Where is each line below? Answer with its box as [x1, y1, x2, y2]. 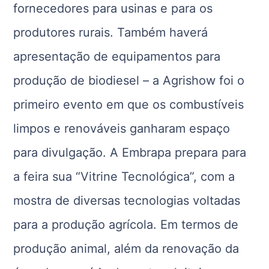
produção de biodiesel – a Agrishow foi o [13, 73, 245, 88]
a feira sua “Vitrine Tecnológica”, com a [13, 169, 235, 184]
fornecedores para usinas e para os [13, 1, 213, 16]
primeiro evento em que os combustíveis [13, 97, 244, 112]
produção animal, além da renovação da [13, 241, 240, 256]
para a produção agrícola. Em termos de [13, 217, 239, 232]
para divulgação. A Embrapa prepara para [13, 145, 247, 160]
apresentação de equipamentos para [13, 49, 221, 64]
